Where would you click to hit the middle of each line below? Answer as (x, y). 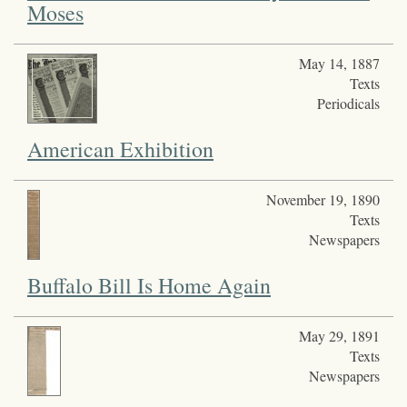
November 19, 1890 (323, 200)
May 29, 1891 (339, 336)
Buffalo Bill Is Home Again (149, 286)
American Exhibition (120, 149)
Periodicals (348, 104)
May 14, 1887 (339, 64)
